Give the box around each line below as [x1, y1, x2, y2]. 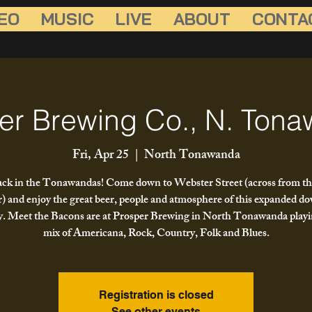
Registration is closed [98, 288, 214, 302]
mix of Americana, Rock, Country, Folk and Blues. [42, 224, 270, 245]
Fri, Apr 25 [72, 145, 129, 168]
